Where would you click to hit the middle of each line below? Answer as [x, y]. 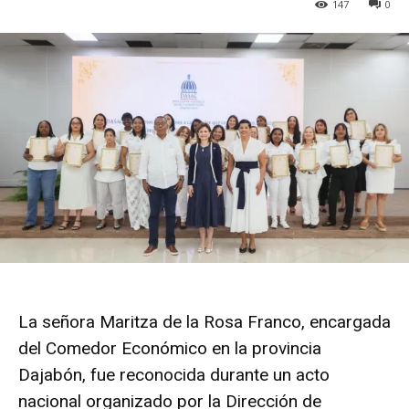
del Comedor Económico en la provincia [170, 348]
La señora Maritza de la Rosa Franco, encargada [204, 321]
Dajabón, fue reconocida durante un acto [174, 374]
